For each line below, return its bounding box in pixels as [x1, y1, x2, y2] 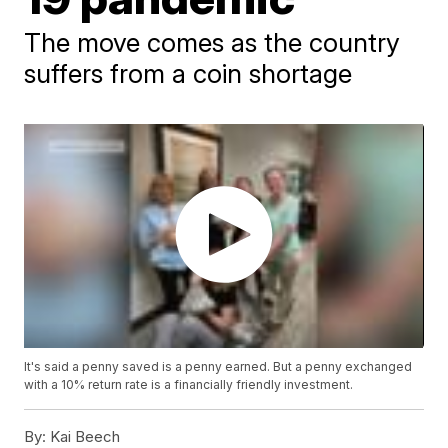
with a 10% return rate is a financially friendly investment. [24, 377, 354, 393]
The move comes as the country [24, 27, 401, 58]
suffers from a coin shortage [24, 58, 353, 89]
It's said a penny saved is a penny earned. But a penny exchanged [24, 359, 413, 375]
